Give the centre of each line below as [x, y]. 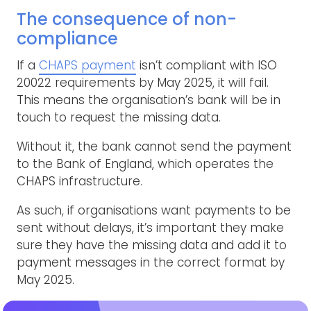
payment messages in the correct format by [151, 262]
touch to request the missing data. [119, 117]
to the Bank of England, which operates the [145, 163]
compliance [67, 38]
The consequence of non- [127, 19]
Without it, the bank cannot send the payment [154, 146]
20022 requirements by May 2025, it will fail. [143, 82]
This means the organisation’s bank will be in [149, 100]
